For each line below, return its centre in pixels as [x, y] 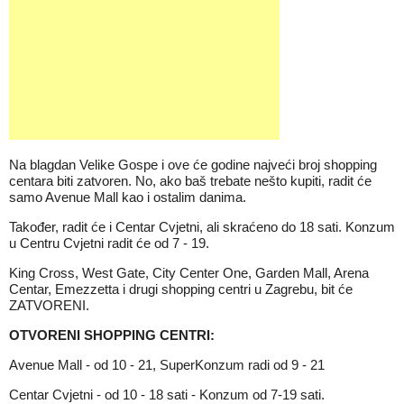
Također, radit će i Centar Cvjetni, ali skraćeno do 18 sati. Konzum [202, 227]
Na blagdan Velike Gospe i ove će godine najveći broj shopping [193, 165]
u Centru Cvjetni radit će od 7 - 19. [109, 243]
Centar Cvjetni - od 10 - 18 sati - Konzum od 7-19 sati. [169, 395]
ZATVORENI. [51, 305]
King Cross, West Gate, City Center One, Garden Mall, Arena [189, 273]
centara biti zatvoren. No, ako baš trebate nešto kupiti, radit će [190, 181]
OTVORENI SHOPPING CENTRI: [112, 335]
